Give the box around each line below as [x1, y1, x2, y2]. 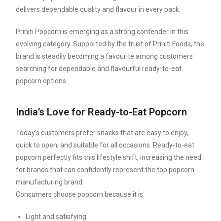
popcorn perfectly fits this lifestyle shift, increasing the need [16, 153, 202, 162]
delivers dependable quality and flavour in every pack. [16, 5, 181, 14]
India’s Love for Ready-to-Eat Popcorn [16, 106, 187, 118]
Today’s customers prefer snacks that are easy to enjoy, [16, 129, 189, 137]
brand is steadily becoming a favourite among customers [16, 52, 193, 61]
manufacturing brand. [16, 178, 84, 186]
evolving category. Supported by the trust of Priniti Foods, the [16, 40, 205, 48]
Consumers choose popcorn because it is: [16, 190, 145, 199]
